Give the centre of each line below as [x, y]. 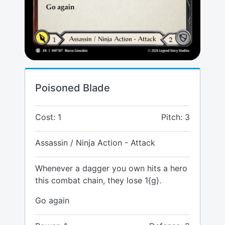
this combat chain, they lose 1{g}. [98, 181]
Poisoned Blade [73, 88]
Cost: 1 [48, 117]
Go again [52, 201]
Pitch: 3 [176, 117]
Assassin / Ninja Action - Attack [95, 143]
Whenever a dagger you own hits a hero [111, 168]
